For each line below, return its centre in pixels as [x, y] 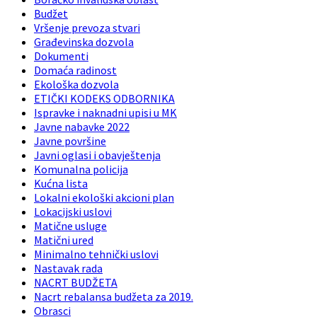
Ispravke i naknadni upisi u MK [105, 112]
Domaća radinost [75, 70]
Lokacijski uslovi [73, 211]
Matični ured [64, 240]
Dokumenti [61, 56]
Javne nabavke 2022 [82, 126]
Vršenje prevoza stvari [87, 27]
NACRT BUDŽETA [76, 282]
